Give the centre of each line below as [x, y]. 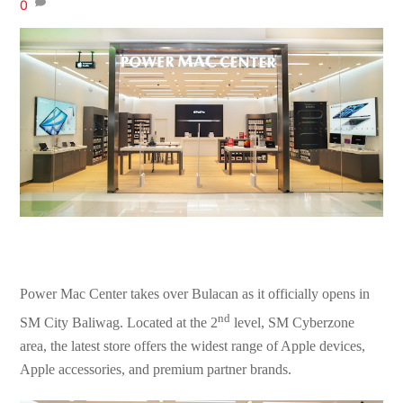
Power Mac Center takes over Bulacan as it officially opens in [195, 293]
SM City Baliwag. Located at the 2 [119, 323]
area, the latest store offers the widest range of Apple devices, [193, 346]
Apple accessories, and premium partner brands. [156, 370]
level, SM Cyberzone [293, 323]
